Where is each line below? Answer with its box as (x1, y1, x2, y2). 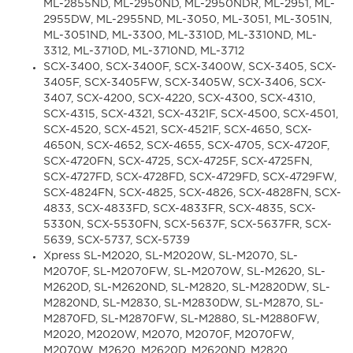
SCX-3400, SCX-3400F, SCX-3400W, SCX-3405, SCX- (43, 62, 336, 72)
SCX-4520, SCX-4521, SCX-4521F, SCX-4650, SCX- (43, 125, 312, 136)
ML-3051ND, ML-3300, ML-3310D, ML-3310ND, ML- (43, 31, 317, 41)
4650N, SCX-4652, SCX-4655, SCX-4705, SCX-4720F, (43, 141, 329, 151)
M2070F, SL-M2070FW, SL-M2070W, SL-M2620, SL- (43, 267, 325, 277)
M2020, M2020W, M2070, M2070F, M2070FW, (43, 330, 294, 340)
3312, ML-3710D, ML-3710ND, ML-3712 (43, 46, 244, 57)
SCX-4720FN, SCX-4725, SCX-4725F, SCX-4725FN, (43, 157, 312, 167)
